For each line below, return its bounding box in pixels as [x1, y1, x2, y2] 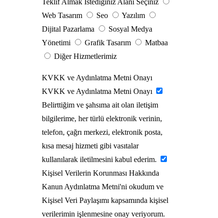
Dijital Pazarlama [42, 25, 97, 34]
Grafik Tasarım [85, 38, 133, 47]
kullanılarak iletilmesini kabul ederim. [42, 155, 157, 164]
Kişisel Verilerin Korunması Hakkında [42, 169, 160, 178]
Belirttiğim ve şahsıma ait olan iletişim [42, 101, 159, 109]
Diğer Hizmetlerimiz [54, 52, 117, 61]
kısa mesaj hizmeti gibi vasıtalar [42, 142, 139, 150]
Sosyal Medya [109, 25, 153, 34]
